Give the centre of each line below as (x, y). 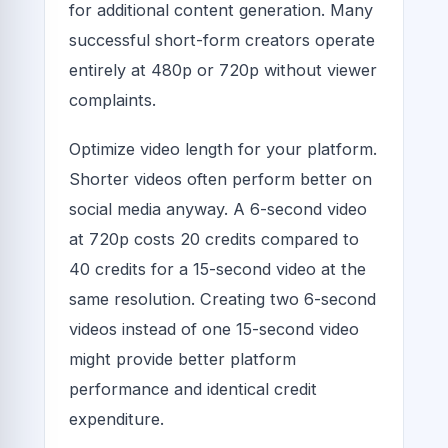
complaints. (112, 99)
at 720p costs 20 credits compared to (214, 238)
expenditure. (116, 418)
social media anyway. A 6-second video (218, 208)
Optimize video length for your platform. (223, 148)
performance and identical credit (193, 388)
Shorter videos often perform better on (220, 178)
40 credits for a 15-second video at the (217, 268)
